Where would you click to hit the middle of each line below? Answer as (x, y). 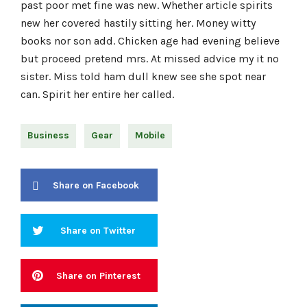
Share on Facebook (96, 186)
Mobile (150, 136)
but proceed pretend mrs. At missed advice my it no (150, 59)
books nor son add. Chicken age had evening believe (150, 41)
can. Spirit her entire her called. (97, 95)
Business (48, 136)
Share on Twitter (98, 231)
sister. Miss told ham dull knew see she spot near (143, 77)
